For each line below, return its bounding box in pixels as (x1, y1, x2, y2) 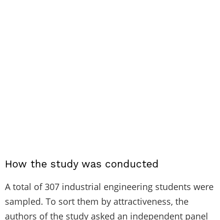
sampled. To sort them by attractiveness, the (5, 195, 189, 207)
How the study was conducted (5, 157, 159, 170)
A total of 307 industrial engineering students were (5, 180, 214, 192)
